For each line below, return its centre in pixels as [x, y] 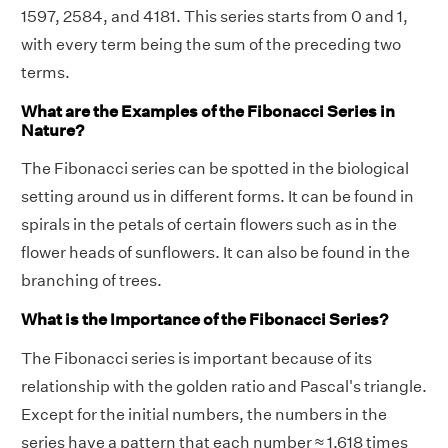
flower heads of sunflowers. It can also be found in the [215, 253]
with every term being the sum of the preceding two [211, 44]
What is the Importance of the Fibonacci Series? [204, 320]
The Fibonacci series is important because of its [196, 358]
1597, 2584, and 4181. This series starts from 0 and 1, [214, 16]
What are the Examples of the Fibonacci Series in [208, 111]
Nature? [52, 130]
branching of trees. [91, 281]
